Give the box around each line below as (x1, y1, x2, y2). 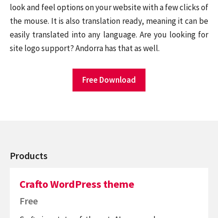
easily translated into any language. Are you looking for (10, 29, 208, 40)
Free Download (82, 74, 136, 86)
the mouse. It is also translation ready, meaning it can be (10, 16, 208, 26)
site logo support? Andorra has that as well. (10, 43, 160, 54)
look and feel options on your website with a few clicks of (10, 2, 208, 13)
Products (10, 149, 48, 162)
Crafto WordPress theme (19, 177, 134, 191)
